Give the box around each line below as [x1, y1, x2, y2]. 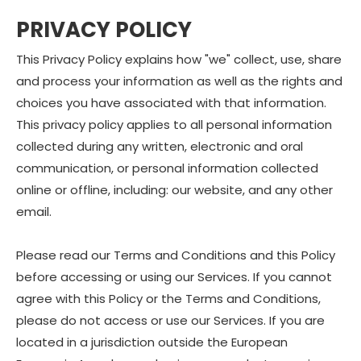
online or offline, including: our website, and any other [16, 181, 333, 198]
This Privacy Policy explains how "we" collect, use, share [16, 51, 342, 68]
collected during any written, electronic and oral [16, 138, 303, 155]
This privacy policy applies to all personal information [16, 116, 332, 133]
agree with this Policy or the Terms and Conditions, [16, 290, 321, 307]
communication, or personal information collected [16, 160, 318, 176]
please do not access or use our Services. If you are [16, 312, 325, 329]
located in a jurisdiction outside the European [16, 334, 288, 351]
